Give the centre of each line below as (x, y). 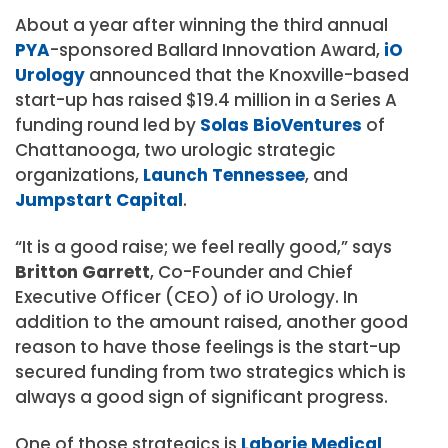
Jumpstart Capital (99, 199)
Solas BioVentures (281, 124)
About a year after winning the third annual (201, 24)
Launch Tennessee (224, 174)
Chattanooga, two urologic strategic (175, 149)
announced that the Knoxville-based (247, 74)
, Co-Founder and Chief (251, 272)
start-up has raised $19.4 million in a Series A (206, 99)
